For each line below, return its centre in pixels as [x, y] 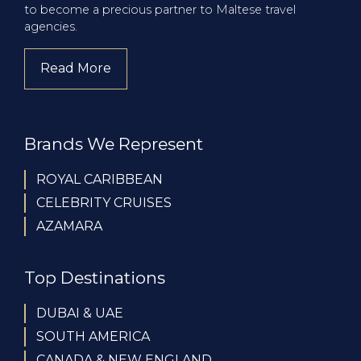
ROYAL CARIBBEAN [100, 180]
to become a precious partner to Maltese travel [160, 9]
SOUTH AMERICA [93, 337]
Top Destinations [95, 278]
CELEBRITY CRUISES [104, 203]
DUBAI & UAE [80, 313]
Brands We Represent [114, 144]
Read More [76, 68]
